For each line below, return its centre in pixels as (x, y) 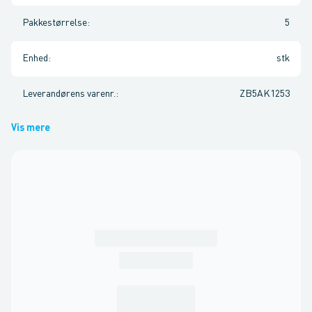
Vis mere (31, 128)
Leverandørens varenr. (69, 94)
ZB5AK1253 (265, 94)
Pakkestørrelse (55, 23)
